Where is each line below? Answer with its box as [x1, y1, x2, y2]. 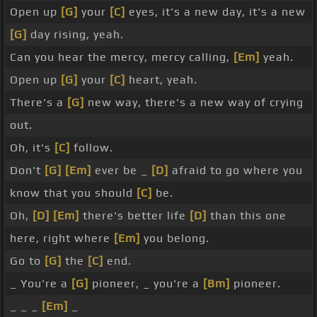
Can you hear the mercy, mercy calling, [10, 50, 234, 64]
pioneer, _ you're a [88, 277, 203, 291]
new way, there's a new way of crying [84, 96, 304, 110]
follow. [70, 141, 113, 155]
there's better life [79, 209, 190, 223]
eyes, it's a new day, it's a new [125, 5, 306, 19]
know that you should [10, 186, 137, 200]
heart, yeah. [125, 73, 197, 87]
